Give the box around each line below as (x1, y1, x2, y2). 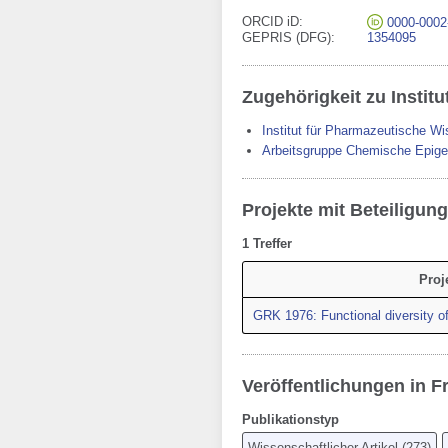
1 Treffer (242, 236, 292, 251)
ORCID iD (242, 14, 299, 29)
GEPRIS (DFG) (242, 30, 331, 45)
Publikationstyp (242, 412, 339, 427)
